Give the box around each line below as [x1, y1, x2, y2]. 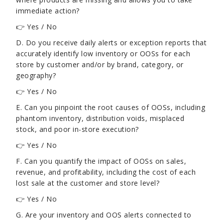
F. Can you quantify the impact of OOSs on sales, [16, 156, 186, 166]
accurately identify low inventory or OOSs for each [16, 49, 190, 58]
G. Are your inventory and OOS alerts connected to [16, 210, 192, 220]
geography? [16, 71, 56, 80]
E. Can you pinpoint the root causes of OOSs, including [16, 103, 205, 112]
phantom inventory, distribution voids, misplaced [16, 113, 184, 123]
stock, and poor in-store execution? [16, 124, 139, 134]
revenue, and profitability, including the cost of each [16, 167, 196, 177]
